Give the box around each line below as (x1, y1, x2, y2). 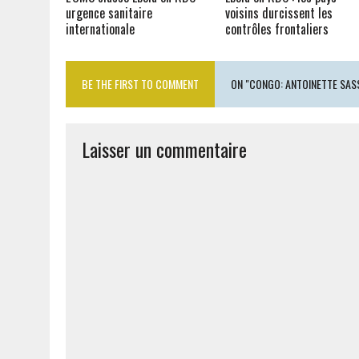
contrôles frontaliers (225, 18, 329, 38)
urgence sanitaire (66, 2, 152, 22)
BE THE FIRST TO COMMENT (82, 75, 199, 92)
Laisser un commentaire (82, 134, 247, 163)
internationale (66, 18, 135, 38)
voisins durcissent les (225, 2, 333, 22)
